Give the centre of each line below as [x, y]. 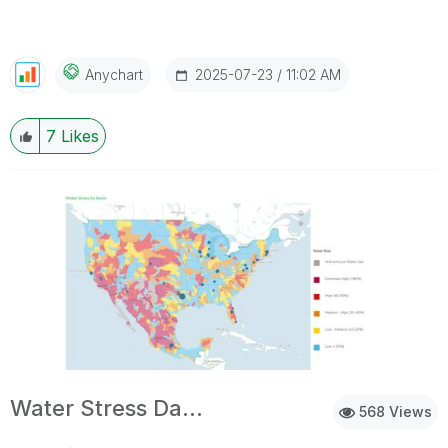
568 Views [393, 411]
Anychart [114, 75]
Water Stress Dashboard [192, 407]
